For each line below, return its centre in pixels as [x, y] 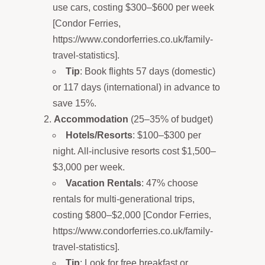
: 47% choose [170, 183]
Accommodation [91, 119]
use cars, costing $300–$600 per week [133, 7]
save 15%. [75, 103]
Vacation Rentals [104, 183]
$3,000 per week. [89, 167]
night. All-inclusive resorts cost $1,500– [134, 151]
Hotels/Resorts [99, 135]
